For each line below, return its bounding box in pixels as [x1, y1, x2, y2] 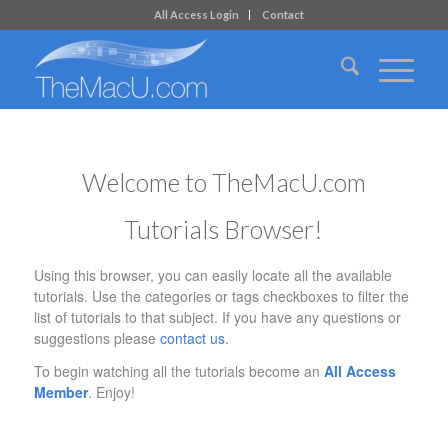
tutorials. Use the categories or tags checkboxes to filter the [33, 285, 409, 306]
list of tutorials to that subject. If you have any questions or [33, 306, 401, 327]
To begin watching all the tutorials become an [33, 360, 324, 381]
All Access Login [153, 8, 239, 21]
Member [33, 381, 88, 402]
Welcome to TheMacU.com [81, 167, 366, 197]
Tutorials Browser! [124, 214, 324, 244]
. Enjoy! [87, 381, 135, 402]
